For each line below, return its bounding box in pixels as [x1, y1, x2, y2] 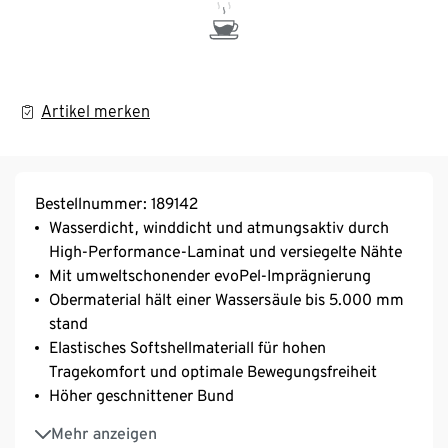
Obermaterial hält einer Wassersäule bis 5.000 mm [49, 289, 404, 309]
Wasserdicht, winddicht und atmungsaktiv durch [49, 217, 389, 237]
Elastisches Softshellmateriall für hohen [49, 337, 326, 357]
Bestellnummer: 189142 [35, 193, 198, 213]
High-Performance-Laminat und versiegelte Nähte [49, 241, 402, 261]
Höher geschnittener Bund [49, 385, 234, 405]
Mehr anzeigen [51, 423, 157, 443]
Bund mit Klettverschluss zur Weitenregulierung [49, 413, 384, 433]
